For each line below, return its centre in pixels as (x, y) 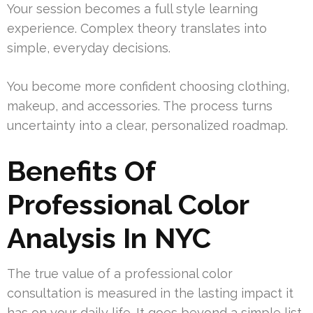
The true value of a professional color (120, 273)
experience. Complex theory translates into (137, 28)
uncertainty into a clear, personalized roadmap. (147, 125)
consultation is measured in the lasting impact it (150, 293)
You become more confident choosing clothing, (148, 86)
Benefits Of (81, 170)
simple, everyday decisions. (89, 48)
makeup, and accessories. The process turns (140, 105)
